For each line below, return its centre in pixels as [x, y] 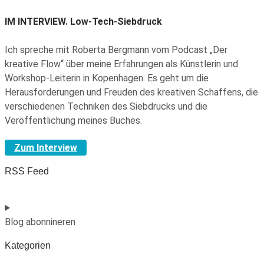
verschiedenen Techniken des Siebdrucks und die [106, 107]
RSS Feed [27, 171]
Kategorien [28, 246]
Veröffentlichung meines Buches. [73, 121]
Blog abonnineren [40, 222]
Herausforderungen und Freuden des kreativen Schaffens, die [131, 93]
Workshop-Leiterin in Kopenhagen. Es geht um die [107, 78]
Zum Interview [46, 148]
